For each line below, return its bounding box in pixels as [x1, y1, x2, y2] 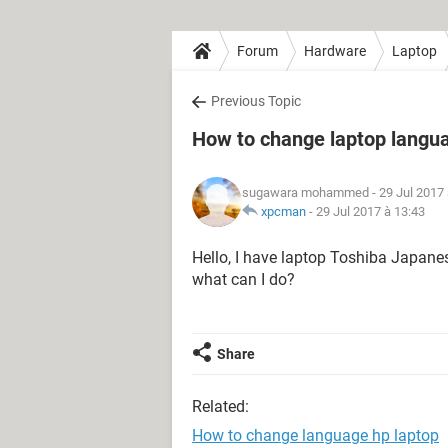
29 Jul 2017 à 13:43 [316, 204, 425, 219]
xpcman [261, 204, 306, 219]
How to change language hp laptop [192, 426, 439, 445]
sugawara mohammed [242, 185, 369, 200]
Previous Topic [211, 93, 301, 109]
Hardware [304, 42, 366, 59]
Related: [192, 397, 249, 416]
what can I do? [192, 270, 295, 289]
